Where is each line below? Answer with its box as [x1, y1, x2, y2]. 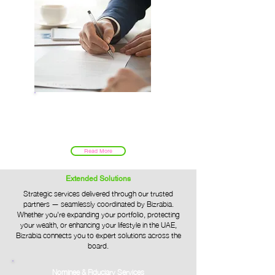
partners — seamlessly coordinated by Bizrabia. [23, 196, 174, 211]
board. [88, 238, 109, 252]
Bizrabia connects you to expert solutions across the [15, 228, 181, 242]
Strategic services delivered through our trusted [23, 186, 173, 200]
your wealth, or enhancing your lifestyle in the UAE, [20, 217, 177, 231]
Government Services [64, 101, 133, 115]
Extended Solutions [66, 174, 131, 183]
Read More [84, 147, 112, 155]
